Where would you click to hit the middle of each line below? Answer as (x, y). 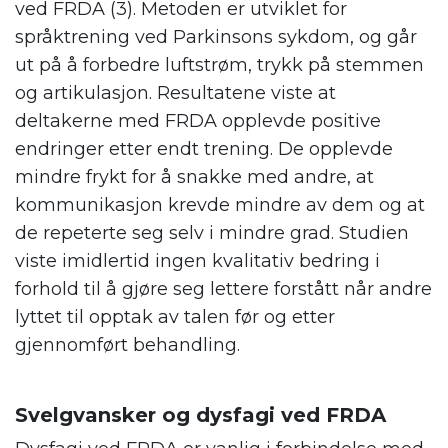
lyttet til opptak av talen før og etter (175, 317)
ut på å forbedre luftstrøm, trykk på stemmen (219, 65)
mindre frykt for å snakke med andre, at (194, 177)
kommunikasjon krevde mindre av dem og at (220, 205)
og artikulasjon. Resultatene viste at (175, 93)
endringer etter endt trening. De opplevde (204, 149)
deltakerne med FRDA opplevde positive (198, 121)
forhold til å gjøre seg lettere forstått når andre (223, 289)
